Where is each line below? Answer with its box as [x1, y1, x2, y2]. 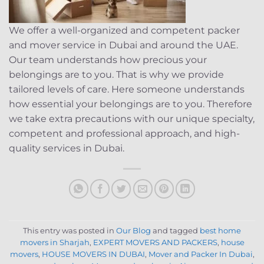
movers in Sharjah [19, 237, 90, 247]
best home [200, 226, 241, 235]
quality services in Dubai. [9, 142, 124, 154]
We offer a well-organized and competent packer [9, 24, 240, 36]
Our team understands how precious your [9, 54, 207, 65]
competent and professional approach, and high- [9, 127, 240, 139]
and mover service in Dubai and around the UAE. [9, 39, 238, 51]
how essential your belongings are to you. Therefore [9, 98, 252, 110]
